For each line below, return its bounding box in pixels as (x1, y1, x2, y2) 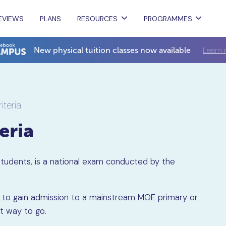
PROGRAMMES (143, 14, 192, 23)
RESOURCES (77, 14, 118, 23)
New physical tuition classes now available (34, 45, 191, 54)
